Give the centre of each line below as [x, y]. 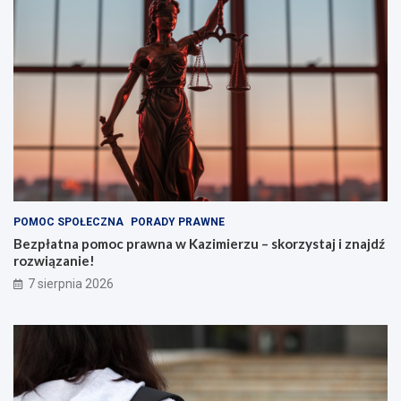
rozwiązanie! [54, 260]
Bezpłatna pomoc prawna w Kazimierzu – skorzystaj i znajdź [199, 243]
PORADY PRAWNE [178, 222]
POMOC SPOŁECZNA [68, 222]
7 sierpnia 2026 [71, 283]
